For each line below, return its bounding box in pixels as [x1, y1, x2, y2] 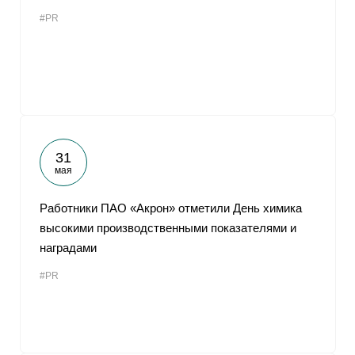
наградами [40, 241, 97, 254]
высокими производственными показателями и [40, 221, 296, 235]
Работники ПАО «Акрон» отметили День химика [40, 201, 302, 215]
